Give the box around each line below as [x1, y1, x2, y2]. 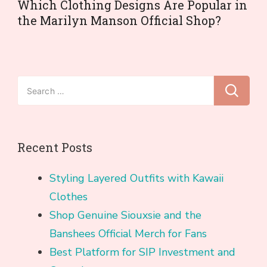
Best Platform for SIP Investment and [49, 245, 235, 260]
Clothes [49, 190, 88, 204]
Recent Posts [17, 139, 92, 156]
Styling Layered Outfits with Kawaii [49, 171, 223, 186]
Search [17, 77, 49, 92]
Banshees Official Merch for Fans [49, 226, 207, 241]
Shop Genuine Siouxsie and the [49, 208, 201, 223]
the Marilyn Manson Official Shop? [17, 13, 221, 29]
